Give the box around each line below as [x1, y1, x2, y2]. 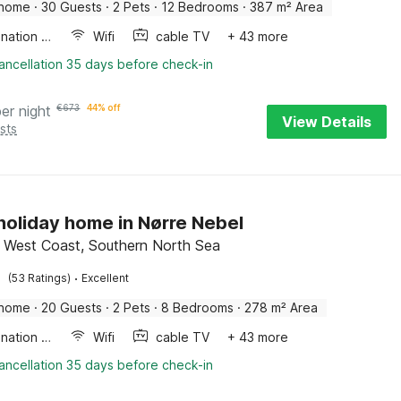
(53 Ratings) [8, 271, 72, 285]
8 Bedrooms [161, 300, 235, 315]
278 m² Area [244, 300, 319, 315]
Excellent [81, 271, 130, 285]
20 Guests [41, 300, 103, 315]
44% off [87, 102, 122, 113]
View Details [282, 113, 371, 131]
